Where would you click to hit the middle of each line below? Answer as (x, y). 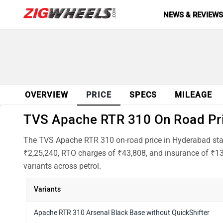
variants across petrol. (62, 166)
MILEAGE (193, 95)
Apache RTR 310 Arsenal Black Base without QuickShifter (122, 213)
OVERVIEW (47, 95)
